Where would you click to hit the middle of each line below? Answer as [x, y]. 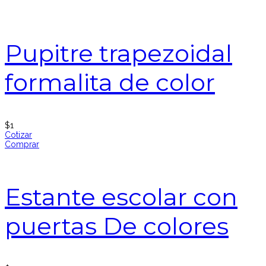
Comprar [22, 145]
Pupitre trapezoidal [118, 53]
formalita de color [110, 83]
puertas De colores [117, 226]
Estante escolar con [121, 197]
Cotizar [18, 135]
